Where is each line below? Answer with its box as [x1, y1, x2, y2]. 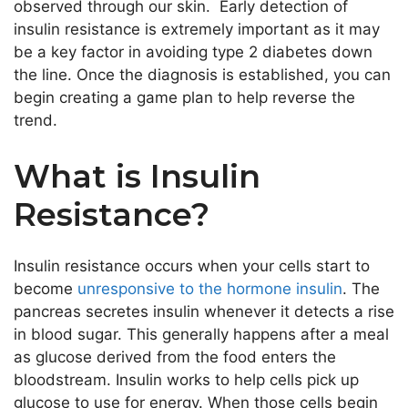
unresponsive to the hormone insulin [77, 280, 342, 299]
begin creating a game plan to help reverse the [14, 87, 355, 107]
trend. [14, 110, 57, 129]
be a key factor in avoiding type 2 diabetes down [14, 42, 372, 61]
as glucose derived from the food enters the [14, 348, 336, 367]
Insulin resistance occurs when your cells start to [14, 257, 370, 276]
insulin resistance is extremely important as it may [14, 19, 380, 38]
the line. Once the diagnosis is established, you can [14, 65, 391, 84]
